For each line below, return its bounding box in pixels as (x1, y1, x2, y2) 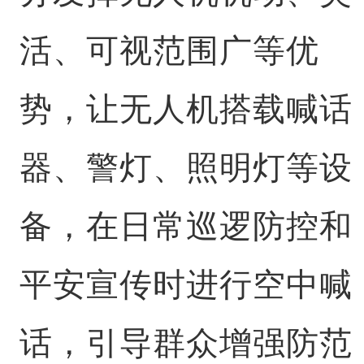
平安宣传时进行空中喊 (19, 266, 353, 302)
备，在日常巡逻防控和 (19, 208, 353, 244)
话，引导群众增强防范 (19, 325, 353, 361)
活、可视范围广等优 (19, 32, 319, 68)
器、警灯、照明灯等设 (19, 149, 353, 185)
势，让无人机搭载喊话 (19, 91, 353, 127)
